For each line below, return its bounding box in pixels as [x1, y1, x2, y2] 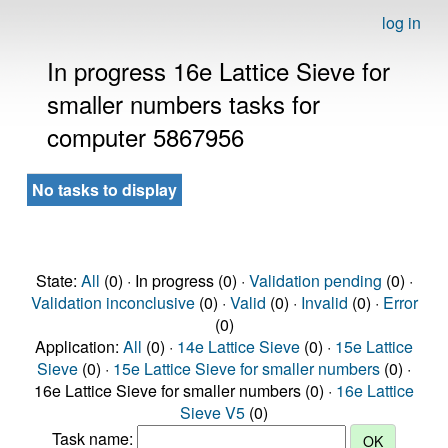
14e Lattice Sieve [177, 335, 300, 358]
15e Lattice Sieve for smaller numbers [113, 357, 380, 380]
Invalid [300, 291, 348, 314]
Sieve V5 [180, 401, 245, 424]
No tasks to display [32, 178, 177, 201]
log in [382, 11, 421, 34]
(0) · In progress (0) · [99, 269, 249, 292]
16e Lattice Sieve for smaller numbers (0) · [34, 379, 336, 402]
